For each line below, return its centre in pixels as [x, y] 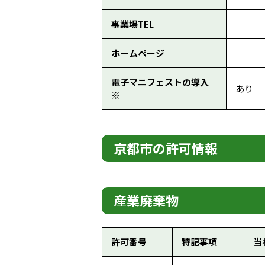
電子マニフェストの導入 [160, 82]
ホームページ [138, 53]
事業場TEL [132, 24]
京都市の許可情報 [166, 148]
